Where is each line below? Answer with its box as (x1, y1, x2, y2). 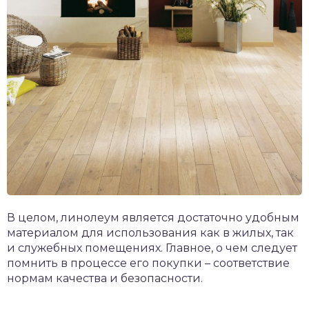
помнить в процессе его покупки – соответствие (7, 256, 290, 270)
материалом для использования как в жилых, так (7, 226, 294, 239)
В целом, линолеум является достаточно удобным (7, 210, 299, 224)
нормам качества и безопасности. (7, 271, 203, 285)
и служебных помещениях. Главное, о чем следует (7, 241, 297, 255)
